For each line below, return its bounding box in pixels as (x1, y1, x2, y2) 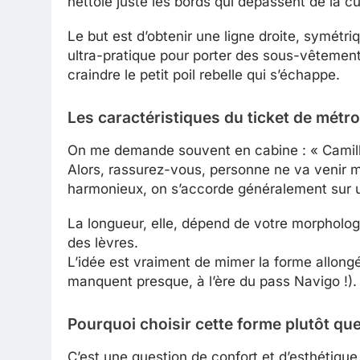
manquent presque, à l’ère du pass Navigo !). (67, 273, 357, 290)
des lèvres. (67, 235, 138, 252)
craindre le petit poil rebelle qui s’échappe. (67, 67, 340, 84)
